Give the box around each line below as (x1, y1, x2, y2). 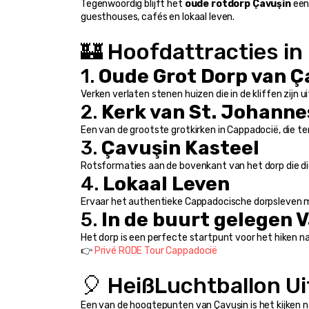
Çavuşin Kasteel (101, 137, 259, 160)
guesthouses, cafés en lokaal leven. (81, 11, 235, 23)
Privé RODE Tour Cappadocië (94, 245, 218, 257)
